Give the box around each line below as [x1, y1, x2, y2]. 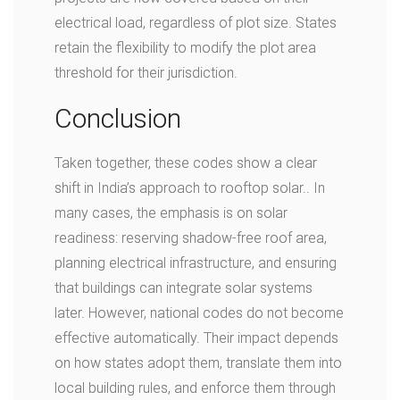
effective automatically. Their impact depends [54, 329, 338, 346]
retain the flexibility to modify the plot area [54, 39, 316, 56]
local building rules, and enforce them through [54, 379, 336, 396]
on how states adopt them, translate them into [54, 354, 342, 371]
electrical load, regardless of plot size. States [54, 14, 337, 31]
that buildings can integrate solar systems [54, 279, 312, 296]
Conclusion [54, 103, 181, 134]
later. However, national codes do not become [54, 304, 344, 321]
